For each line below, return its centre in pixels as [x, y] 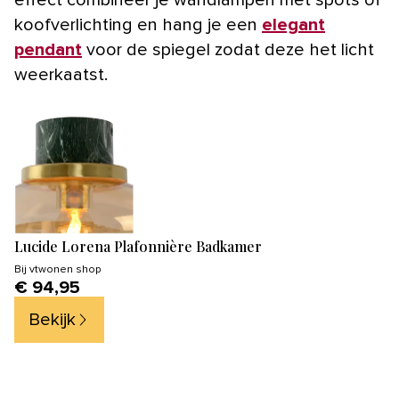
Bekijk [52, 319]
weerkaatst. [61, 74]
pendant [48, 49]
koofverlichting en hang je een [138, 24]
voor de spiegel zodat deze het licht [228, 49]
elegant [293, 24]
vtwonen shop [65, 269]
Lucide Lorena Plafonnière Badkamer [138, 246]
